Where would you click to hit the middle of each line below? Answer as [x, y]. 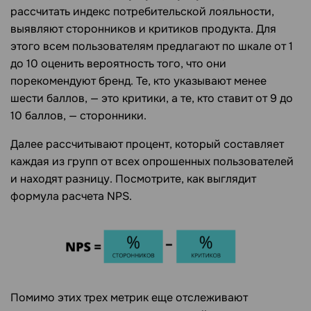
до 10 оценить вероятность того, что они [118, 64]
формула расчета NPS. [71, 196]
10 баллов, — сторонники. [78, 116]
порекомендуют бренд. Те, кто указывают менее [138, 81]
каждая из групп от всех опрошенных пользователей [152, 162]
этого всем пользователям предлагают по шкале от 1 [152, 47]
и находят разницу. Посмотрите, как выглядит [133, 179]
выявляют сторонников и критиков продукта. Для [143, 29]
